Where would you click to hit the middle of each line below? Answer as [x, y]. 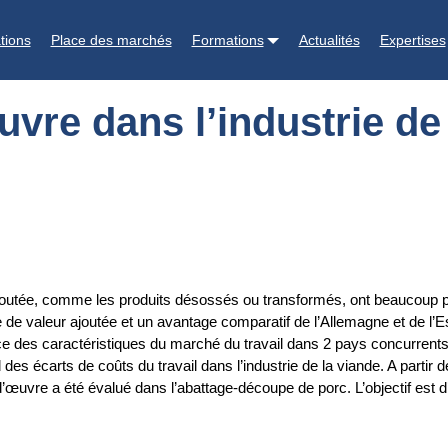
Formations [227, 39]
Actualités [329, 39]
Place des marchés [111, 39]
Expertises [412, 39]
